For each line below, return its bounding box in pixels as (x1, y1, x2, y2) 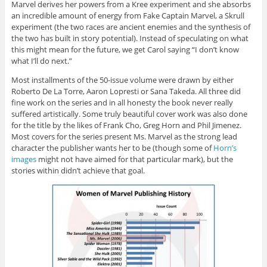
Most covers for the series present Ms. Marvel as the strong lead (11, 131, 237, 142)
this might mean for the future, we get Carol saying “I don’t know (11, 44, 239, 55)
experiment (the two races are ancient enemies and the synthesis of (11, 21, 250, 32)
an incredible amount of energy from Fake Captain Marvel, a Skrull (11, 10, 244, 21)
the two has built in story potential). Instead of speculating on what (11, 32, 249, 44)
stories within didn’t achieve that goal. (11, 164, 145, 176)
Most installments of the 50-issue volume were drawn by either (11, 74, 234, 85)
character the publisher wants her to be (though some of (11, 142, 213, 153)
